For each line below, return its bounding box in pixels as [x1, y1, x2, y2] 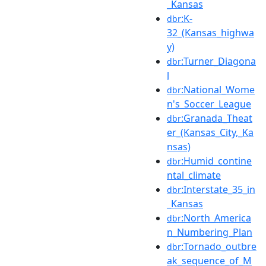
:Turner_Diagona [181, 54, 256, 68]
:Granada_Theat [181, 111, 252, 125]
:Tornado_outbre [181, 239, 256, 253]
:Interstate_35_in [181, 182, 255, 196]
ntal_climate [167, 168, 221, 182]
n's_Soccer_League [167, 97, 251, 110]
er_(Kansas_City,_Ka [167, 125, 254, 139]
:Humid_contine [181, 154, 252, 167]
